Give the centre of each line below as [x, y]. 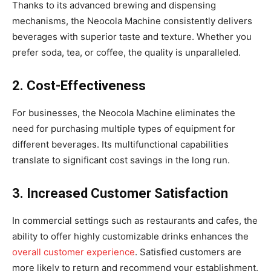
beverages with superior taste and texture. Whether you [132, 37]
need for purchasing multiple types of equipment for [124, 129]
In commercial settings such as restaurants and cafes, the [135, 221]
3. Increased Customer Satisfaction [120, 194]
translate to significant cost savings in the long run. [121, 160]
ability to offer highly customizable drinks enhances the [130, 237]
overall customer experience [73, 252]
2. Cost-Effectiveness [79, 86]
